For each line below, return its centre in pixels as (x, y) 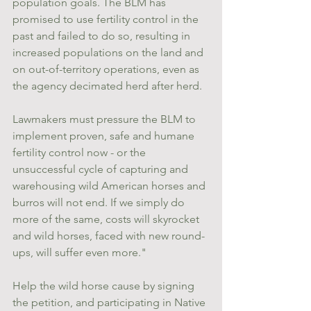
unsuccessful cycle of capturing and (102, 169)
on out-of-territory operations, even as (107, 69)
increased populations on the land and (109, 52)
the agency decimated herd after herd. (107, 85)
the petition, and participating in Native (110, 302)
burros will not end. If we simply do (100, 202)
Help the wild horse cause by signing (105, 285)
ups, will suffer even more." (79, 252)
